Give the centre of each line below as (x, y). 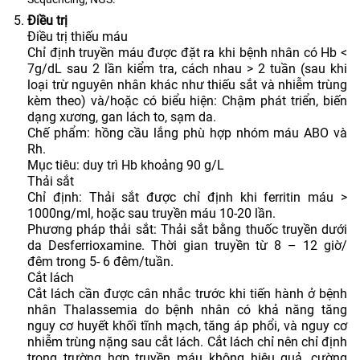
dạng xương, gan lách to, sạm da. (122, 117)
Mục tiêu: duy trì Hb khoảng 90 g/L (126, 165)
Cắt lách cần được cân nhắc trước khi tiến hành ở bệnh (187, 293)
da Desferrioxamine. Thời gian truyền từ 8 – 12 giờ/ (187, 245)
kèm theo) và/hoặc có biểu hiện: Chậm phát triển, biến (187, 100)
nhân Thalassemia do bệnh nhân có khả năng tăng (187, 309)
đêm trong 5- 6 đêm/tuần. (100, 261)
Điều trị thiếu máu (78, 36)
